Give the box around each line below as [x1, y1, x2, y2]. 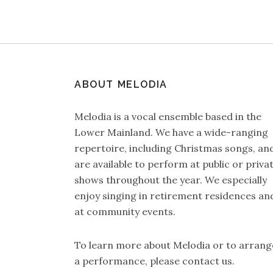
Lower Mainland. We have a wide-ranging [74, 126, 268, 139]
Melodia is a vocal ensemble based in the [74, 110, 261, 123]
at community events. [74, 205, 175, 218]
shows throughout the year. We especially [74, 174, 267, 186]
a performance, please [74, 254, 182, 267]
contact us [182, 254, 232, 267]
